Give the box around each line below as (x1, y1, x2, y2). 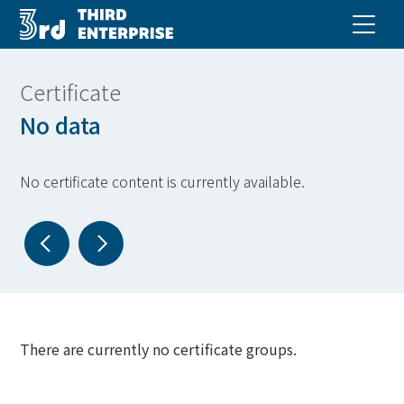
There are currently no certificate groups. (20, 338, 298, 360)
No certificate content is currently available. (20, 170, 306, 192)
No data (20, 108, 102, 141)
